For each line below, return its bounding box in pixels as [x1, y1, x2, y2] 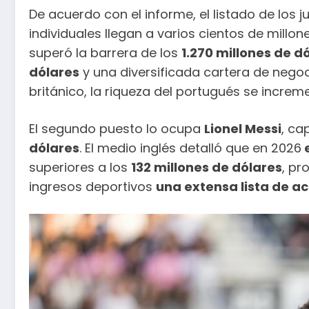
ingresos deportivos [29, 177, 156, 195]
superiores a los [29, 158, 131, 176]
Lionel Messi [204, 119, 281, 137]
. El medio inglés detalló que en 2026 [79, 139, 301, 157]
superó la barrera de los [29, 44, 181, 62]
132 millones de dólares [131, 158, 282, 176]
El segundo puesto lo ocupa [29, 119, 204, 137]
